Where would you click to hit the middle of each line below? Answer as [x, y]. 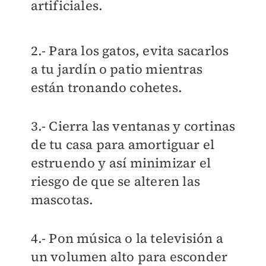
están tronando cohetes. [108, 88]
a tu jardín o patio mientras [117, 69]
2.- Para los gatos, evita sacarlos [130, 51]
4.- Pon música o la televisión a [127, 238]
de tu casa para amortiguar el [123, 145]
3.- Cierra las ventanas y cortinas [133, 126]
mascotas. [64, 200]
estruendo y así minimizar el [121, 163]
